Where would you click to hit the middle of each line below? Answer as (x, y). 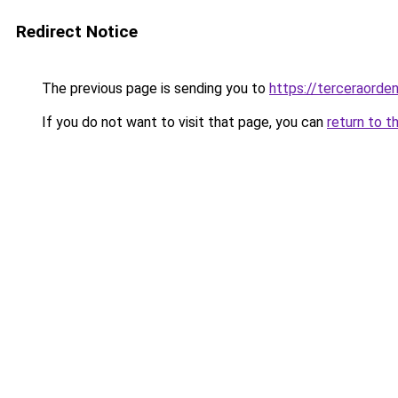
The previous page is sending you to (154, 88)
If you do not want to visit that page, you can (183, 122)
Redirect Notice (77, 32)
